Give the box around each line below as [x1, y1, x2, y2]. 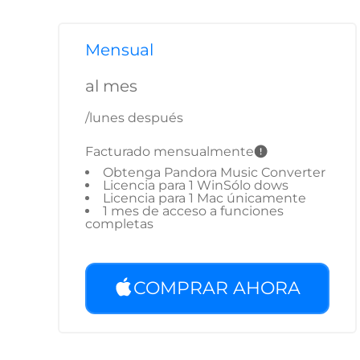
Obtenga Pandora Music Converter [103, 165, 325, 180]
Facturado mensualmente [85, 143, 254, 159]
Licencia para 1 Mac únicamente [103, 190, 306, 206]
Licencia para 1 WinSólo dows [103, 178, 288, 193]
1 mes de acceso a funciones [103, 203, 284, 219]
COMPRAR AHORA [133, 277, 301, 299]
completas [85, 216, 153, 231]
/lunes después [85, 110, 183, 125]
